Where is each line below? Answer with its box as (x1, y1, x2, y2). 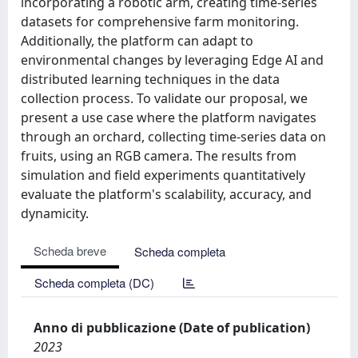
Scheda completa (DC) (34, 274, 154, 291)
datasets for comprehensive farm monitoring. (21, 13, 299, 30)
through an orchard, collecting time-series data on (21, 128, 326, 145)
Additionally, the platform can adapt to (21, 32, 253, 50)
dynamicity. (21, 205, 89, 222)
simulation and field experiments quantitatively (21, 166, 305, 184)
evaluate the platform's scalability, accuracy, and (21, 185, 312, 203)
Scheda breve (34, 242, 106, 259)
